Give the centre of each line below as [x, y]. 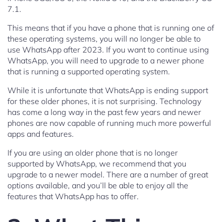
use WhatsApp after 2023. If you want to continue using [108, 50]
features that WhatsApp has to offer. [73, 196]
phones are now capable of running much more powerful [109, 123]
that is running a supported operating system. [89, 72]
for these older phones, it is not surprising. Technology [104, 101]
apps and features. [41, 134]
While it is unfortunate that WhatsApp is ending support [108, 90]
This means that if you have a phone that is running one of [111, 28]
